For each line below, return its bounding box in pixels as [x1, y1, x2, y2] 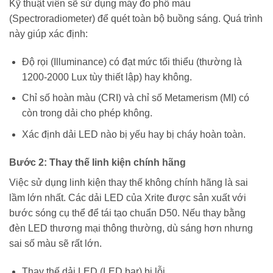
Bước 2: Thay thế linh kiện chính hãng [9, 157, 186, 168]
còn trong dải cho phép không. [21, 108, 152, 119]
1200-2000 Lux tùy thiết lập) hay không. [21, 71, 192, 82]
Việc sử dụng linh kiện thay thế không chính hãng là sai [9, 177, 248, 188]
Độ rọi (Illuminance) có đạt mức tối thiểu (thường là [21, 56, 242, 67]
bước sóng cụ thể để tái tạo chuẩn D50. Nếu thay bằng [9, 207, 246, 218]
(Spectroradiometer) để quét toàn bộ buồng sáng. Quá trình [9, 13, 263, 24]
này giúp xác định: [9, 28, 88, 39]
